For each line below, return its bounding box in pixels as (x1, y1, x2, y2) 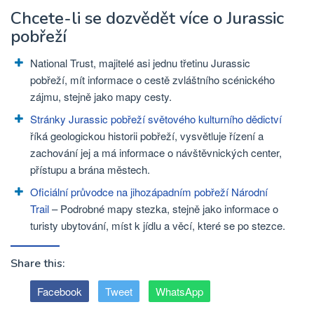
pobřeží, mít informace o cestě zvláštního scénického (30, 71, 275, 87)
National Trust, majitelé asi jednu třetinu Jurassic (30, 55, 250, 70)
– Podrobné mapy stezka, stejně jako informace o (49, 200, 278, 216)
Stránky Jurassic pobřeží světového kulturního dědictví (30, 111, 282, 126)
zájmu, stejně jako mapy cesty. (30, 88, 172, 104)
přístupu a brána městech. (30, 161, 150, 177)
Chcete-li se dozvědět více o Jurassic (11, 6, 284, 29)
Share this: (11, 256, 65, 272)
